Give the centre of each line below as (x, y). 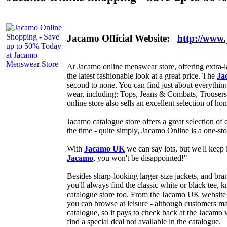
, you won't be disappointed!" (140, 158)
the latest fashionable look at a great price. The (142, 76)
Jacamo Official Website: (122, 38)
